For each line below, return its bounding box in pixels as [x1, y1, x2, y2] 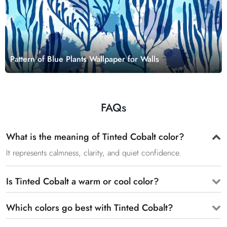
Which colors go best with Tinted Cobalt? [6, 201, 173, 215]
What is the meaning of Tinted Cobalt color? [6, 130, 184, 144]
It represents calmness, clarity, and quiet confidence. [6, 147, 181, 159]
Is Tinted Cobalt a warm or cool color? [6, 175, 159, 188]
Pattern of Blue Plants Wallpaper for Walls [10, 53, 159, 65]
